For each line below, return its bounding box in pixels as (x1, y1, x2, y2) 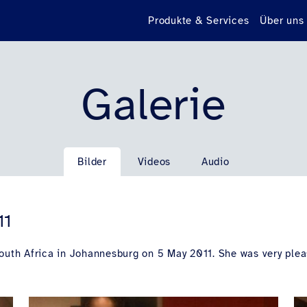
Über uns (260, 14, 304, 27)
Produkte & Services (148, 14, 249, 27)
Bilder (77, 156, 107, 168)
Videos (137, 156, 171, 168)
